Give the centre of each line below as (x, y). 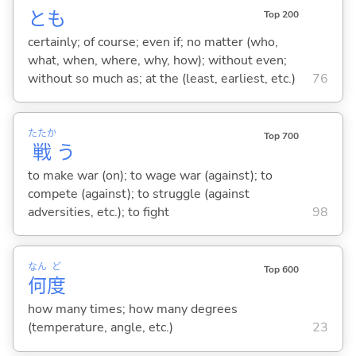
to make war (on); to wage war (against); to (150, 175)
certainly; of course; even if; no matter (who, (153, 42)
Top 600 (281, 270)
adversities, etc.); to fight (98, 212)
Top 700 (281, 136)
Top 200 (281, 14)
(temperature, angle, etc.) (100, 328)
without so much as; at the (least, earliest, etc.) (161, 78)
